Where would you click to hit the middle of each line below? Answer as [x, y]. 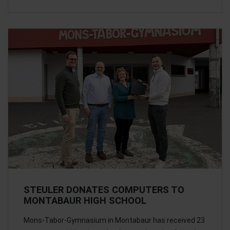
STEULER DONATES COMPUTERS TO [104, 189]
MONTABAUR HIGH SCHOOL [85, 200]
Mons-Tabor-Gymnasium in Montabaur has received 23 [114, 220]
